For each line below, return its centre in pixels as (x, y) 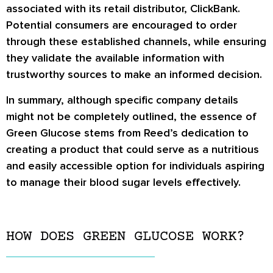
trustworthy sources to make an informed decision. (134, 75)
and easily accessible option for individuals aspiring (135, 165)
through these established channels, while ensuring (136, 42)
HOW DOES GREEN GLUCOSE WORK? (126, 237)
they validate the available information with (115, 58)
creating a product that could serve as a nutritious (133, 149)
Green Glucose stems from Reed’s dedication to (127, 133)
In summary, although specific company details (122, 100)
